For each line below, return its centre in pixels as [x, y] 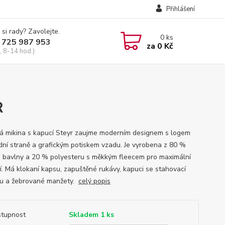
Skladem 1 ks [91, 215]
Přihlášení [180, 9]
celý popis [94, 181]
